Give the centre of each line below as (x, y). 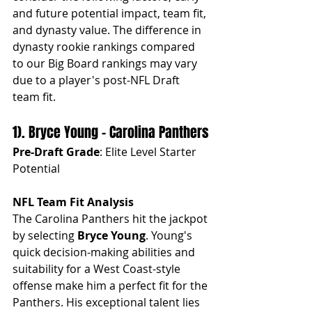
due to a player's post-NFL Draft (97, 80)
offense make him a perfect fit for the (111, 285)
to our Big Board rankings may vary (106, 63)
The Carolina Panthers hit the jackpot (111, 218)
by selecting (45, 235)
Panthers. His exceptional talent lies (108, 302)
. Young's (170, 235)
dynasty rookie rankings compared (105, 46)
